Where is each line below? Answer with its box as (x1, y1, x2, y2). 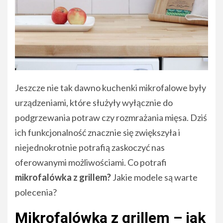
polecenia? (15, 186, 57, 198)
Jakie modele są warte (112, 171, 198, 183)
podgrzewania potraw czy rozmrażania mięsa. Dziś (15, 111, 207, 123)
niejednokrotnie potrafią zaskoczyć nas (15, 141, 165, 153)
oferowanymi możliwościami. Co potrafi (15, 156, 167, 168)
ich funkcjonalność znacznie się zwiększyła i (15, 126, 180, 138)
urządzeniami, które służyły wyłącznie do (15, 97, 173, 108)
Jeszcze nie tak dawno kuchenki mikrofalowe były (15, 82, 206, 93)
